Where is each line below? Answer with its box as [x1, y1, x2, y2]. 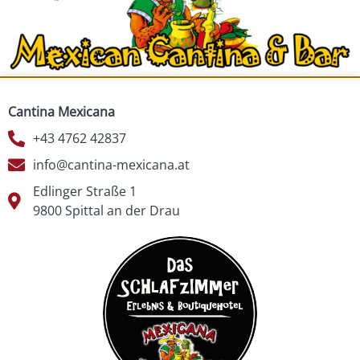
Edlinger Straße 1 [33, 182, 137, 201]
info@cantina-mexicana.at [33, 156, 190, 174]
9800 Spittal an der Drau [33, 202, 181, 220]
